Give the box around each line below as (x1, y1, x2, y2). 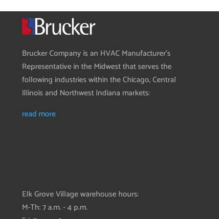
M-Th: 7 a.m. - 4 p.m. (22, 200, 88, 214)
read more (22, 108, 56, 121)
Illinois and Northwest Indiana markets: (22, 87, 150, 100)
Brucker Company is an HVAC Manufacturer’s (22, 47, 171, 61)
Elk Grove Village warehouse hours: (22, 187, 139, 201)
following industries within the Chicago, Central (22, 73, 176, 87)
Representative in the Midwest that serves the (22, 60, 172, 74)
